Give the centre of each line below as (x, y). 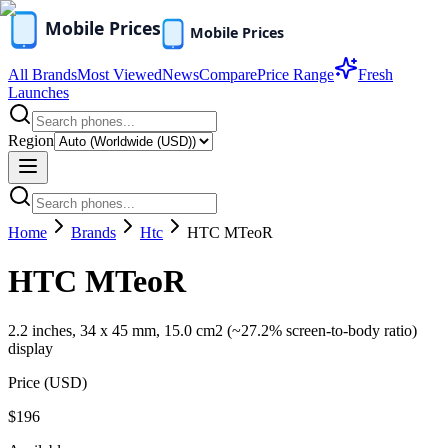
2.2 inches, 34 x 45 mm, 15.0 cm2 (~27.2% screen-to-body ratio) (212, 330)
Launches (38, 92)
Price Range (295, 74)
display (30, 348)
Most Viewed (119, 74)
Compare (228, 74)
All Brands (42, 74)
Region (31, 140)
